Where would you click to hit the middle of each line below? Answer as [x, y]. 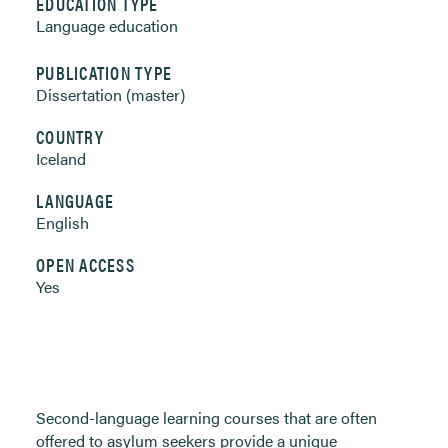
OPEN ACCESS [85, 264]
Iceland [61, 158]
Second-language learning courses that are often [206, 417]
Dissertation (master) [110, 94]
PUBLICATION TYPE [104, 72]
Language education [107, 25]
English [62, 222]
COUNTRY [70, 136]
